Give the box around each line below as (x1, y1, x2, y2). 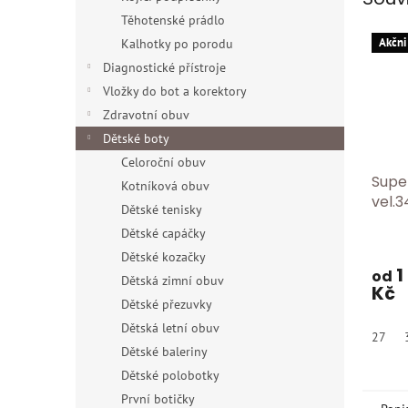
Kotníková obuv (121, 178, 209, 194)
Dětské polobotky (121, 367, 219, 383)
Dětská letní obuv (121, 320, 219, 336)
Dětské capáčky (121, 225, 206, 241)
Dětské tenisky (121, 201, 202, 218)
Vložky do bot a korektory (103, 83, 247, 99)
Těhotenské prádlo (121, 12, 225, 28)
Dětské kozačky (121, 249, 206, 265)
